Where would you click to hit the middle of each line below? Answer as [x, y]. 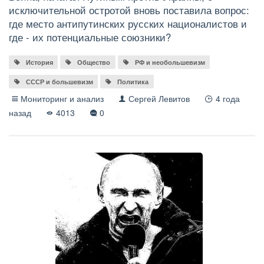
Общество [94, 62]
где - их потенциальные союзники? [90, 37]
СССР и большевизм [59, 81]
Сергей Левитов [159, 98]
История [39, 62]
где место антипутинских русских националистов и [128, 24]
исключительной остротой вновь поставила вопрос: [129, 10]
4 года [227, 98]
